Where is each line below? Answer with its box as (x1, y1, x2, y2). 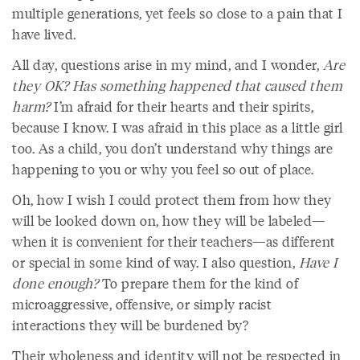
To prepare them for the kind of (98, 273, 298, 292)
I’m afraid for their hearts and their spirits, (54, 96, 313, 116)
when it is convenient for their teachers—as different (12, 231, 336, 251)
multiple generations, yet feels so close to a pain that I (12, 3, 343, 22)
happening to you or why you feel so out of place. (12, 159, 317, 178)
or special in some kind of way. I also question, (12, 252, 299, 272)
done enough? (12, 273, 98, 292)
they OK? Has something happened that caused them (12, 76, 342, 95)
